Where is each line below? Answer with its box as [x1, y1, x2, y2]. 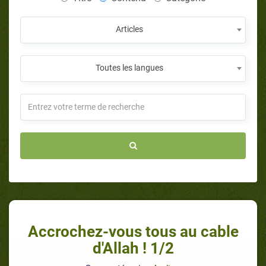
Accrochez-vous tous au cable [27, 222, 239, 240]
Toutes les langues [96, 62, 163, 72]
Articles [116, 24, 143, 34]
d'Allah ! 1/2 [92, 239, 174, 257]
